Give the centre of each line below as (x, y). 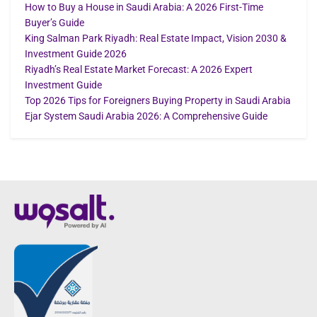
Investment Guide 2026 (76, 53)
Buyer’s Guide (54, 22)
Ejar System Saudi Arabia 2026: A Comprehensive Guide (146, 116)
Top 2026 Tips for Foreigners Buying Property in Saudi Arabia (158, 100)
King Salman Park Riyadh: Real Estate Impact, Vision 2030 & (156, 38)
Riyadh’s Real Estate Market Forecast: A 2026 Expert (139, 69)
